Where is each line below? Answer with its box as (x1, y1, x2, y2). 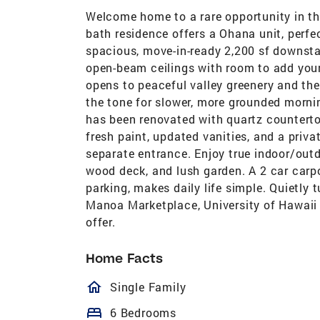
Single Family (110, 279, 186, 294)
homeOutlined (86, 278, 235, 296)
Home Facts (86, 249, 163, 266)
